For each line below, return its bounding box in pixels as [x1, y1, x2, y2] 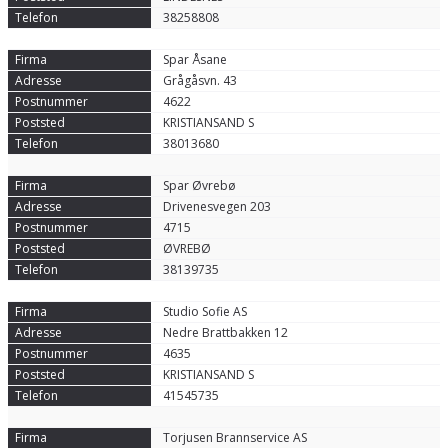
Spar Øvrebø [162, 177, 236, 194]
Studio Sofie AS [162, 303, 247, 320]
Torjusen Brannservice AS [162, 429, 307, 446]
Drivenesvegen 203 [162, 198, 271, 215]
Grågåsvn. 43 [162, 72, 237, 89]
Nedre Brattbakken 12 [162, 324, 288, 341]
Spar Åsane [162, 51, 227, 68]
